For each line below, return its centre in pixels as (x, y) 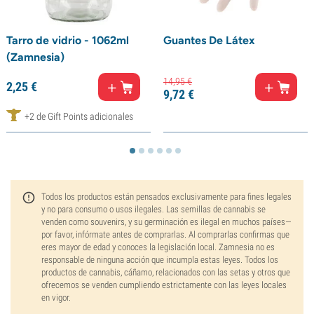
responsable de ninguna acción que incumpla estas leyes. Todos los (160, 260)
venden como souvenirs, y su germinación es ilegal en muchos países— (166, 222)
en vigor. (56, 298)
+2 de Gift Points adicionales (79, 116)
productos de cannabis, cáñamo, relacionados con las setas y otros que (166, 272)
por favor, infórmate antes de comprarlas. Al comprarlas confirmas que (165, 234)
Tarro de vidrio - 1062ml (68, 40)
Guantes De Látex (209, 40)
